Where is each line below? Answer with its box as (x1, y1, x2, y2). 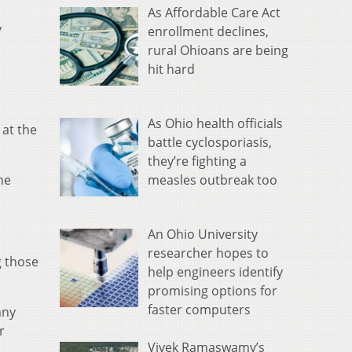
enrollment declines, (148, 23, 269, 41)
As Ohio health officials (148, 115, 283, 133)
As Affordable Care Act (148, 4, 280, 22)
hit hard (148, 60, 195, 79)
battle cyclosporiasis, (148, 134, 272, 152)
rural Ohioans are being (148, 42, 288, 60)
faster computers (148, 300, 251, 318)
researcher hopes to (148, 244, 269, 262)
